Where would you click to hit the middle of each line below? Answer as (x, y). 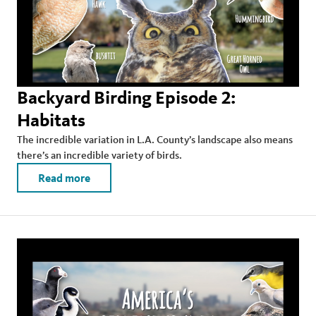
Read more (64, 178)
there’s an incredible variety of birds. (99, 155)
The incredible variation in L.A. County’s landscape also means (155, 140)
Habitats (51, 121)
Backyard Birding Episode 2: (126, 98)
